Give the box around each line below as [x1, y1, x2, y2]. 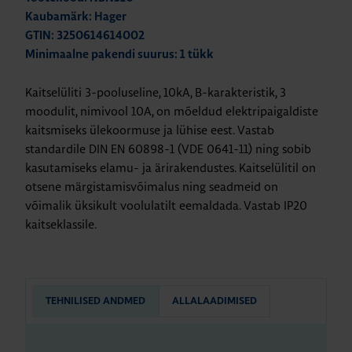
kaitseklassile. [25, 217, 97, 233]
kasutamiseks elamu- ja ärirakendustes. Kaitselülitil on [25, 160, 316, 176]
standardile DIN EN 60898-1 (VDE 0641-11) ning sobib [25, 141, 311, 157]
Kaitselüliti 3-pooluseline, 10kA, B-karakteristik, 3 [25, 85, 286, 101]
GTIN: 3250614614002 [25, 30, 145, 42]
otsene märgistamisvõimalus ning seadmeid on [25, 179, 278, 195]
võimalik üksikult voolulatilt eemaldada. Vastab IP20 [25, 198, 307, 214]
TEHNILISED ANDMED [46, 296, 145, 307]
